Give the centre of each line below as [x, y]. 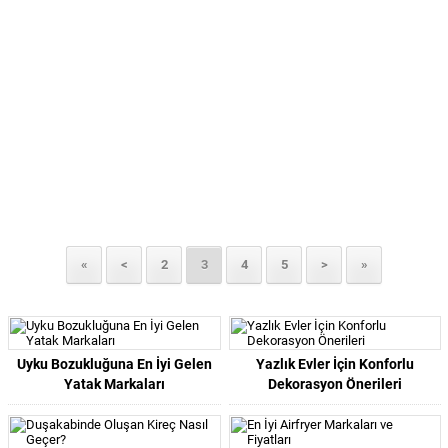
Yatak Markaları [114, 384]
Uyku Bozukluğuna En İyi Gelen [114, 364]
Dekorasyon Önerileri [334, 384]
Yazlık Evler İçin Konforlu [334, 364]
